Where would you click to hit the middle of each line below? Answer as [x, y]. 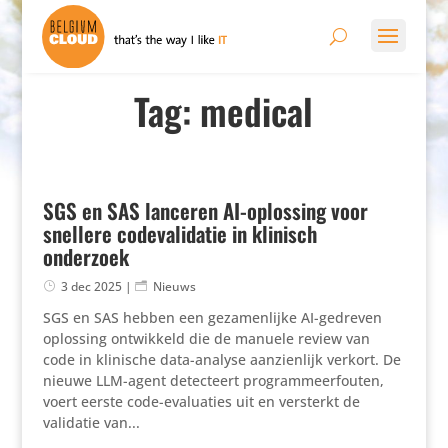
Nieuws [174, 286]
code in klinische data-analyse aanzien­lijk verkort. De [221, 359]
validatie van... [91, 422]
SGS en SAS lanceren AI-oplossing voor [205, 210]
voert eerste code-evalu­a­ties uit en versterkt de [201, 401]
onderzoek [85, 256]
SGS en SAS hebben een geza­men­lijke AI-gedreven [212, 317]
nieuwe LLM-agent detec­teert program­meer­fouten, [213, 380]
